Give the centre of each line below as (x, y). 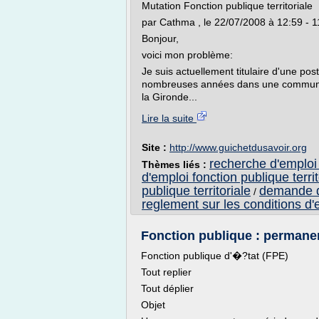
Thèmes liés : (176, 164)
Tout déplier (167, 288)
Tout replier (166, 272)
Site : (156, 147)
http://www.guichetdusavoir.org (238, 147)
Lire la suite (169, 118)
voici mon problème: (187, 55)
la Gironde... (169, 97)
